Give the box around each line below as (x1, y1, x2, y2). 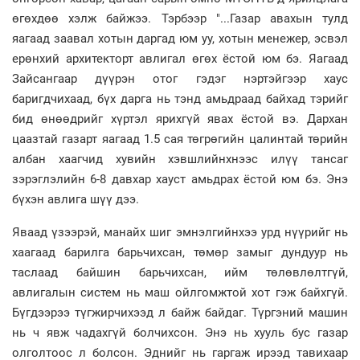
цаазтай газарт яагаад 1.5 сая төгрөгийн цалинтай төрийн (12, 132, 348, 147)
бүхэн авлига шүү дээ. (12, 192, 139, 207)
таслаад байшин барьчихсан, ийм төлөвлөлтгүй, (12, 265, 348, 280)
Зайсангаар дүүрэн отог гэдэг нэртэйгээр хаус (12, 72, 348, 87)
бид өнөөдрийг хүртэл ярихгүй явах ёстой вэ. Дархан (12, 112, 348, 127)
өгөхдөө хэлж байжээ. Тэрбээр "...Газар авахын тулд (12, 11, 348, 27)
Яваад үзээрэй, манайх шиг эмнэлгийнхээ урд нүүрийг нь (12, 225, 348, 240)
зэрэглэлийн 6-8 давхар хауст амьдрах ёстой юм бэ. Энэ (12, 172, 348, 187)
